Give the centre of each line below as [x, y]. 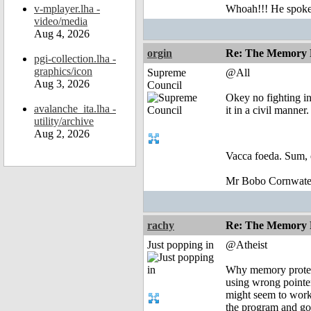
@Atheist [246, 245]
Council [165, 85]
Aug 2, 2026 [62, 134]
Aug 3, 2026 [62, 84]
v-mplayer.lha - [67, 9]
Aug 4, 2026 [62, 34]
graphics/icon [63, 71]
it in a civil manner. [267, 110]
